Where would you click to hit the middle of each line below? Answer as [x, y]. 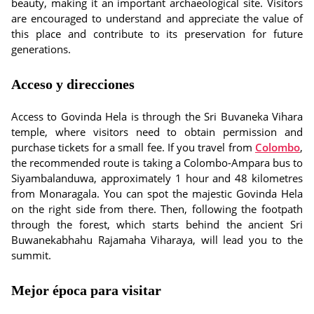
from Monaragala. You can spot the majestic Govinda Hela [157, 193]
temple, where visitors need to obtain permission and [157, 132]
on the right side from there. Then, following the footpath [157, 209]
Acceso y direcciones [73, 84]
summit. [31, 255]
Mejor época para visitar [86, 290]
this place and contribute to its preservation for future [157, 34]
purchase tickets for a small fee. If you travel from [133, 147]
